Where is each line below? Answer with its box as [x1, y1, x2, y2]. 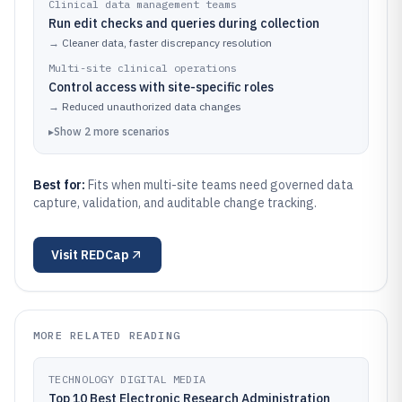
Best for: [33, 177, 88, 193]
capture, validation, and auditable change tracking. [33, 195, 317, 211]
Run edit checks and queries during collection [48, 15, 319, 31]
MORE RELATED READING [33, 328, 180, 342]
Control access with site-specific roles [48, 79, 274, 95]
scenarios [122, 125, 170, 138]
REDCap [81, 247, 129, 263]
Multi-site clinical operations [48, 61, 237, 74]
